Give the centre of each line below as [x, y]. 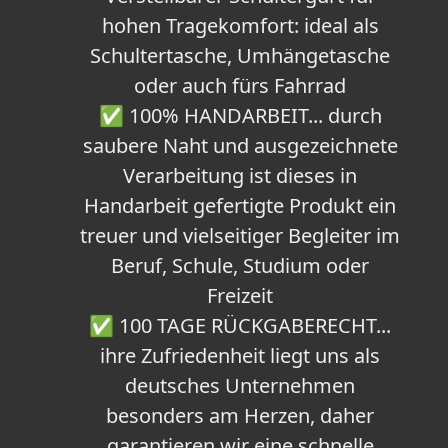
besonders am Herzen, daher [240, 416]
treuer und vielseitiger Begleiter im [240, 236]
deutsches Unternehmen [240, 386]
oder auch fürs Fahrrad [240, 86]
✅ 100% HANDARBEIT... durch [240, 116]
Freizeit [240, 296]
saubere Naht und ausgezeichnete [240, 146]
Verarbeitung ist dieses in [240, 176]
